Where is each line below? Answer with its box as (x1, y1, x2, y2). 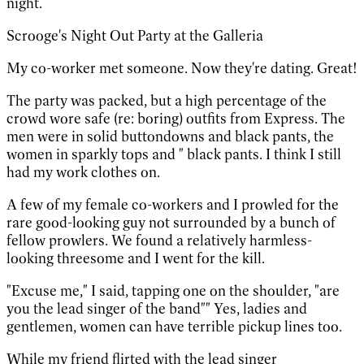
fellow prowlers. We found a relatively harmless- (6, 231, 312, 249)
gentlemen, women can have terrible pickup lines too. (6, 317, 342, 336)
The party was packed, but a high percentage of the (6, 91, 327, 110)
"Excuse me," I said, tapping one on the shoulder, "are (6, 281, 340, 300)
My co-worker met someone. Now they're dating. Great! (6, 58, 357, 77)
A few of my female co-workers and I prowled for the (6, 195, 339, 214)
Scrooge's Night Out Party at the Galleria (6, 26, 263, 45)
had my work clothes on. (6, 162, 160, 181)
